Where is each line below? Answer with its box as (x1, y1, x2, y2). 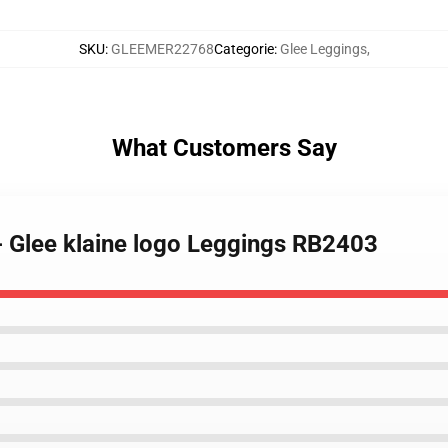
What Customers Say (111, 134, 337, 162)
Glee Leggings (279, 41, 367, 57)
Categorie (213, 41, 274, 57)
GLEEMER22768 (110, 41, 214, 57)
